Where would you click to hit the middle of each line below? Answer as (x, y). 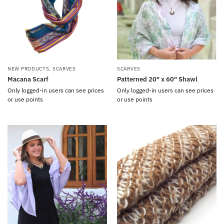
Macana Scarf (28, 79)
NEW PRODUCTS (28, 68)
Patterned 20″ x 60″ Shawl (157, 79)
